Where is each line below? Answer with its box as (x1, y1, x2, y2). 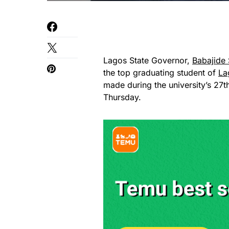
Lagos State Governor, (103, 55, 192, 65)
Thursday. (103, 91, 141, 102)
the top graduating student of (103, 67, 218, 78)
